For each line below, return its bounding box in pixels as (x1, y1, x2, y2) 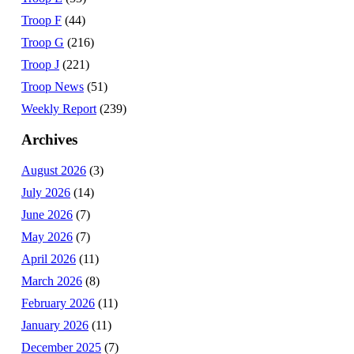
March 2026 (21, 273, 82, 288)
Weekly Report (21, 102, 96, 116)
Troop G (21, 36, 64, 50)
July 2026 (21, 185, 70, 199)
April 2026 (21, 251, 76, 265)
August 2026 (21, 163, 86, 177)
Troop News (21, 80, 84, 94)
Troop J (21, 58, 59, 72)
